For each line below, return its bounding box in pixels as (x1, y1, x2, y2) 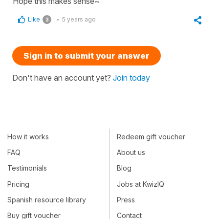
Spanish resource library (7, 195, 86, 204)
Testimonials (7, 164, 47, 173)
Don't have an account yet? (12, 73, 113, 83)
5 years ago (62, 16, 96, 23)
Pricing (7, 179, 29, 188)
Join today (113, 73, 150, 83)
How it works (7, 132, 49, 141)
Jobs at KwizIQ (117, 179, 164, 188)
